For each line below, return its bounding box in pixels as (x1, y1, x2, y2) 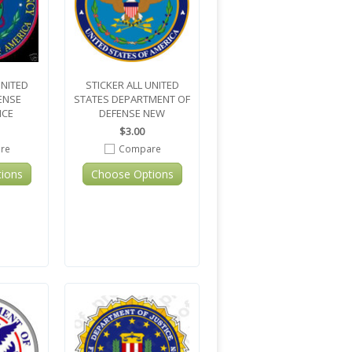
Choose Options (90, 167, 174, 181)
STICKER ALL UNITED (85, 78, 179, 92)
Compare (118, 142, 161, 155)
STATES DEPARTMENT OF (74, 92, 190, 106)
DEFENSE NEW (99, 106, 165, 120)
